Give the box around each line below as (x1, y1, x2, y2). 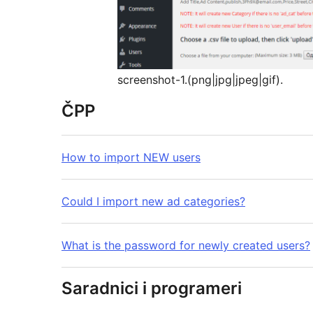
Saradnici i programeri (61, 278, 242, 299)
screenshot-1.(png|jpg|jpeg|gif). (117, 73, 283, 87)
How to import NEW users (61, 150, 201, 165)
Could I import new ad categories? (61, 194, 245, 209)
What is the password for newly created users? (61, 238, 310, 253)
